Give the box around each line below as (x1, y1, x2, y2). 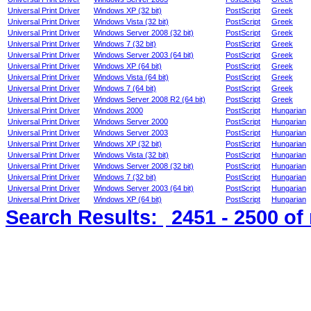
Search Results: (6, 205, 163, 228)
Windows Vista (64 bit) (94, 73, 169, 81)
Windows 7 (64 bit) (94, 84, 156, 92)
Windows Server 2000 (94, 117, 168, 126)
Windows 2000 (94, 106, 143, 115)
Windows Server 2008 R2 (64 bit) (94, 95, 205, 103)
